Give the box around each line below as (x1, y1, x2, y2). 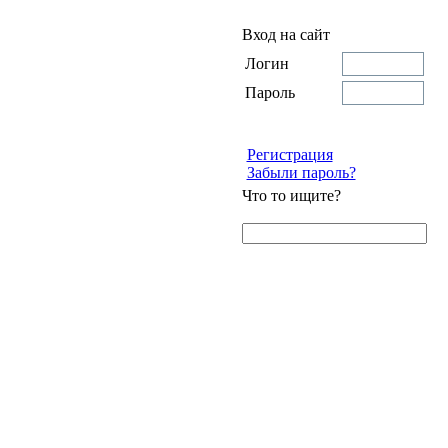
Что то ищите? (241, 187, 341, 204)
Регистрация (246, 146, 333, 163)
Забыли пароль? (246, 164, 356, 181)
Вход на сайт (241, 26, 330, 43)
